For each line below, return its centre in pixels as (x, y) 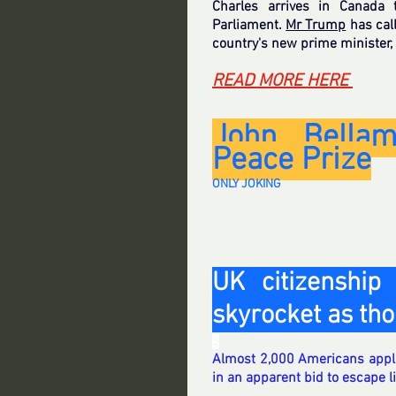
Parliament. (249, 26)
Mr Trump (316, 26)
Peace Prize (292, 161)
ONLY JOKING (247, 184)
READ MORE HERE (282, 81)
